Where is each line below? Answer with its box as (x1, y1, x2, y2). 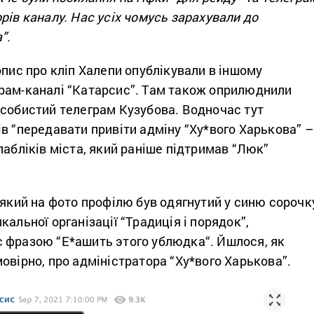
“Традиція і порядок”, (121, 212, 250, 230)
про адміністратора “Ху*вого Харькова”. (45, 252, 297, 269)
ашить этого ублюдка (75, 232, 205, 250)
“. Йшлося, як (205, 232, 285, 250)
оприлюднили (206, 81, 292, 98)
